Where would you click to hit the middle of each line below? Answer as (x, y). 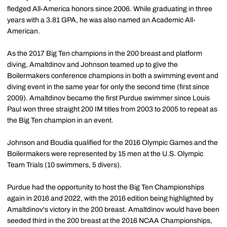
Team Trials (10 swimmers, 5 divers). (64, 165)
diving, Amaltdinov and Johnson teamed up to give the (92, 65)
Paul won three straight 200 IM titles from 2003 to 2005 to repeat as (112, 109)
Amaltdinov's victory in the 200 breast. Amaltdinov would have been (113, 210)
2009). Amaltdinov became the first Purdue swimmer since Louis (108, 98)
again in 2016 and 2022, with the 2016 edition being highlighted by (110, 199)
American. (24, 31)
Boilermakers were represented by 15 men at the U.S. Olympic (105, 154)
